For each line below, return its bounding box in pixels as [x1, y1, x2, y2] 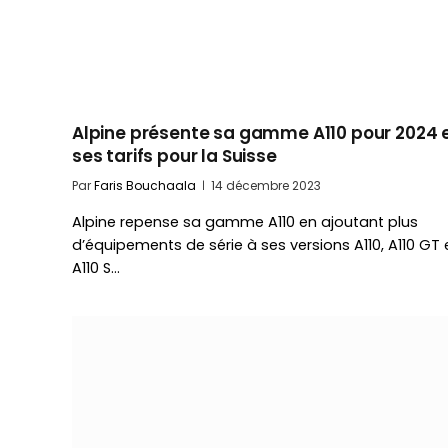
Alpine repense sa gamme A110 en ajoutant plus [72, 212, 418, 233]
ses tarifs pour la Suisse [72, 144, 277, 169]
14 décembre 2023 [211, 177, 321, 195]
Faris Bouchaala [94, 177, 196, 195]
